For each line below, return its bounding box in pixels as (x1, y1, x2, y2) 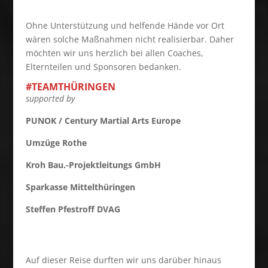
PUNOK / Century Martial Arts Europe (25, 115, 181, 127)
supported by (25, 93, 75, 105)
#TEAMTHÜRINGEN (25, 80, 115, 94)
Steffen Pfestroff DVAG (25, 203, 120, 215)
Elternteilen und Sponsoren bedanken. (25, 61, 181, 73)
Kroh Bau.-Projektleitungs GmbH (25, 159, 161, 171)
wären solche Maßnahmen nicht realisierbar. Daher (25, 33, 234, 45)
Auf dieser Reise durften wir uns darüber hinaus (25, 254, 221, 266)
